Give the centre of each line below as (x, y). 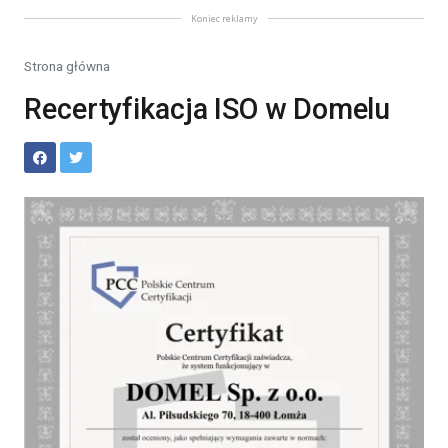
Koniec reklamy (224, 18)
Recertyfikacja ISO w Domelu (214, 109)
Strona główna (67, 66)
